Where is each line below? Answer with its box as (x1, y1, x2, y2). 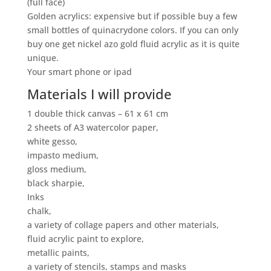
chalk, (27, 205, 51, 217)
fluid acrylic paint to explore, (27, 233, 144, 245)
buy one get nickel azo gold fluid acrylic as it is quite (27, 38, 240, 50)
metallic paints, (27, 247, 90, 259)
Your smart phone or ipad (27, 66, 132, 78)
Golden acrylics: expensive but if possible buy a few (27, 10, 237, 22)
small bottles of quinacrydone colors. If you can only (27, 24, 238, 36)
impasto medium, (27, 149, 99, 162)
